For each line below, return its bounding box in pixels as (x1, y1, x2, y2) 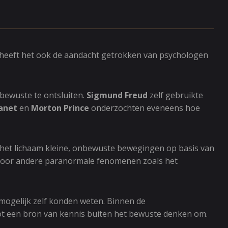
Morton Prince (31, 102, 89, 113)
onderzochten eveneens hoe (89, 102, 200, 113)
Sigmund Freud (87, 90, 148, 101)
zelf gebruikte (148, 90, 203, 101)
